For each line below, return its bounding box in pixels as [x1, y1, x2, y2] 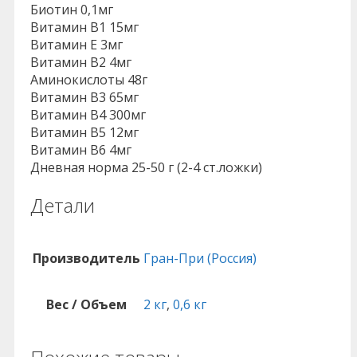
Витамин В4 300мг [30, 105, 146, 124]
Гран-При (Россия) [143, 249, 257, 267]
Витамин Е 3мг [30, 35, 123, 53]
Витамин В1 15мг [30, 18, 139, 36]
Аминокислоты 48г [30, 70, 147, 88]
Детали [30, 191, 95, 218]
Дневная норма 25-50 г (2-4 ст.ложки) [30, 158, 262, 176]
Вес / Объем [46, 295, 127, 313]
